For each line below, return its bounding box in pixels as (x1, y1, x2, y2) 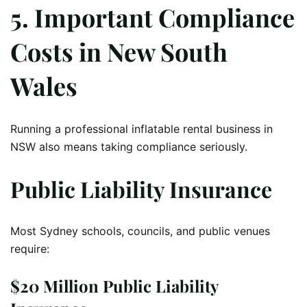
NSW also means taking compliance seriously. (10, 140, 247, 154)
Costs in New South (10, 35, 228, 69)
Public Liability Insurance (10, 173, 272, 204)
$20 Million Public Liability (10, 275, 218, 297)
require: (10, 242, 49, 256)
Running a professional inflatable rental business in (10, 122, 273, 136)
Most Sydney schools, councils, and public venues (10, 224, 270, 238)
